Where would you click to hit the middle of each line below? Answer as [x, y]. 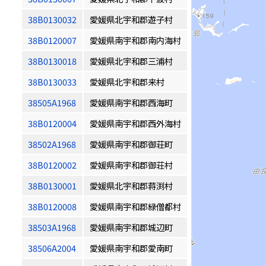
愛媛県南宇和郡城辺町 [131, 227]
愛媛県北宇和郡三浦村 [131, 61]
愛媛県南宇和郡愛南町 [131, 248]
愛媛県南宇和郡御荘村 [131, 165]
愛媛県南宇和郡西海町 [131, 102]
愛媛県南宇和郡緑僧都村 [135, 206]
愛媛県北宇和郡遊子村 [131, 19]
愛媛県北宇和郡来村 [127, 82]
